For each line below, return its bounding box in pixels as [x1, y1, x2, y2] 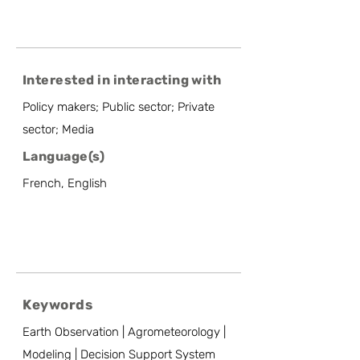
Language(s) [22, 149, 105, 164]
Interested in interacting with [22, 72, 222, 88]
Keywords [22, 297, 93, 313]
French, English [22, 176, 107, 190]
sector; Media [22, 122, 94, 137]
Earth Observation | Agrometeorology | [22, 325, 226, 339]
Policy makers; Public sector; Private [22, 100, 215, 114]
